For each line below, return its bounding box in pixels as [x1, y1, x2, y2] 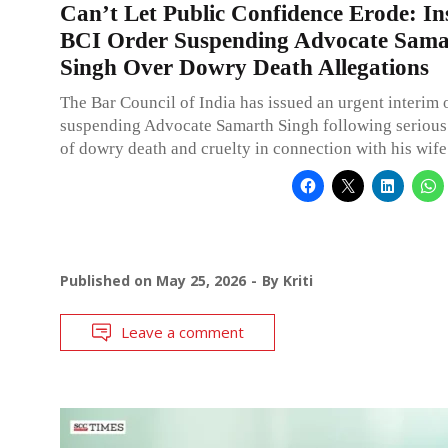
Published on [60, 270, 156, 290]
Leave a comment [121, 321, 244, 342]
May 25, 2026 [156, 270, 246, 290]
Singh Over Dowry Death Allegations [60, 54, 429, 80]
